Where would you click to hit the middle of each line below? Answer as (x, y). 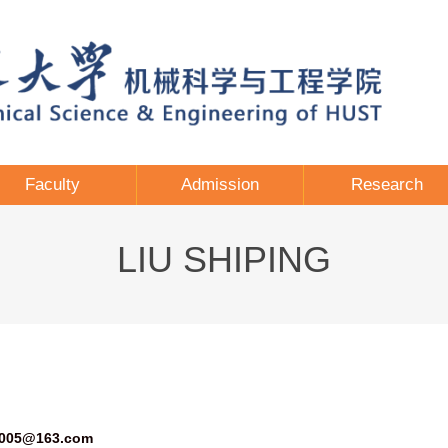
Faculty (52, 184)
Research (387, 184)
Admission (219, 184)
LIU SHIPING (224, 259)
